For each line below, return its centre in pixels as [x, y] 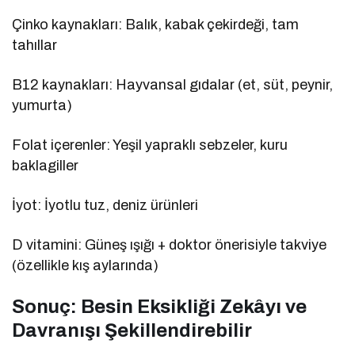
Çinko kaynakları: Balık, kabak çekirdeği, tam [156, 24]
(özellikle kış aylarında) [86, 265]
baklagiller [45, 165]
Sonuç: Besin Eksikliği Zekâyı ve [159, 306]
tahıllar [34, 45]
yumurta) [42, 105]
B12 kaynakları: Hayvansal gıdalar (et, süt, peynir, [173, 84]
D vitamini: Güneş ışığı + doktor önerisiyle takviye [170, 244]
